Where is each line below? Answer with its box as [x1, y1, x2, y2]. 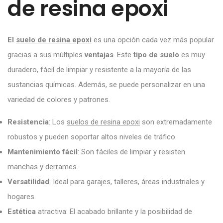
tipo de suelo [133, 50, 179, 59]
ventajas [85, 50, 113, 59]
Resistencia [7, 117, 49, 126]
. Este [113, 50, 133, 59]
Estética [7, 207, 36, 216]
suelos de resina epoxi [67, 117, 140, 126]
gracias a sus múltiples [7, 50, 85, 59]
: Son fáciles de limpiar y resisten [78, 147, 185, 156]
